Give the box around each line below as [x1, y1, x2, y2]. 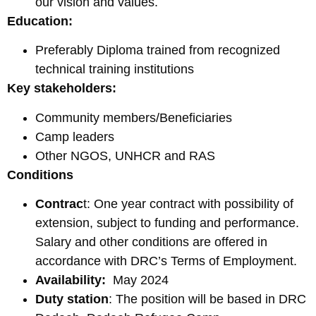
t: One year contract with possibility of [83, 197, 293, 212]
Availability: [35, 273, 106, 288]
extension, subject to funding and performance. [35, 216, 299, 231]
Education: [7, 14, 73, 29]
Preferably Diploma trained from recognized [35, 43, 280, 58]
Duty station [35, 292, 109, 307]
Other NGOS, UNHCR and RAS [35, 148, 219, 163]
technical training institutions [35, 62, 197, 77]
